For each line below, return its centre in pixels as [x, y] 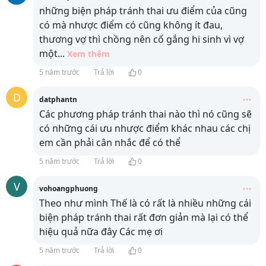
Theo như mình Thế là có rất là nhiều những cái [145, 203]
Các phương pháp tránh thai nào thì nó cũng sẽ [145, 114]
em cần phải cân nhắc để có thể [110, 143]
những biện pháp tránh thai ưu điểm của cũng [143, 11]
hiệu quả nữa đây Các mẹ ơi [101, 232]
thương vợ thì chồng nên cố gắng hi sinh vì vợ [142, 39]
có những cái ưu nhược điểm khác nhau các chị [145, 129]
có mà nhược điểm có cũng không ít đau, [131, 25]
